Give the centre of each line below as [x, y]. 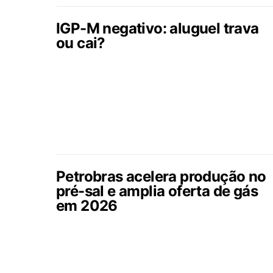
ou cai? [81, 43]
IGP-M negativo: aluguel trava [158, 28]
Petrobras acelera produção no [161, 176]
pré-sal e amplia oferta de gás [157, 191]
